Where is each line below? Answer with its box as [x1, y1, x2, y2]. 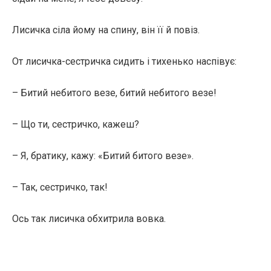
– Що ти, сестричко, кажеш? [12, 119, 139, 130]
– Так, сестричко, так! [12, 181, 108, 193]
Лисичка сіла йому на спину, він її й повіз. [12, 24, 200, 36]
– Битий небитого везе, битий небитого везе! [12, 87, 217, 99]
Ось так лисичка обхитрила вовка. [12, 213, 166, 224]
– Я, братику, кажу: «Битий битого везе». [12, 150, 194, 162]
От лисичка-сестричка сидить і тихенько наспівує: [12, 56, 237, 67]
